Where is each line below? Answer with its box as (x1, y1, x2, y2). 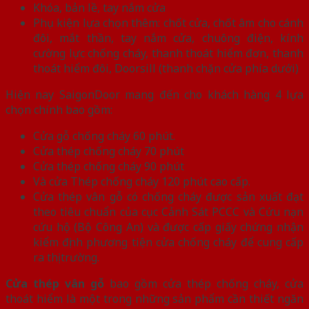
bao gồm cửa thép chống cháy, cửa (104, 275, 303, 291)
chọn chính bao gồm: (6, 101, 112, 117)
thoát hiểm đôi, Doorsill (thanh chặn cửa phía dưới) (33, 60, 299, 76)
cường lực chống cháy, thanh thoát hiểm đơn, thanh (33, 45, 303, 61)
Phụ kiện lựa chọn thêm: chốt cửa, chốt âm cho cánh (33, 14, 303, 30)
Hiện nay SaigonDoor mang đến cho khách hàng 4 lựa (6, 86, 303, 102)
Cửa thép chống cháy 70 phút (33, 143, 184, 159)
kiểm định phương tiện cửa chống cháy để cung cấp (33, 234, 303, 250)
